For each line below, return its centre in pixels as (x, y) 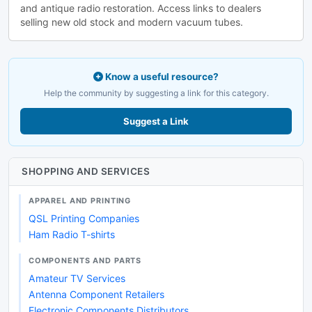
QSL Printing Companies (84, 219)
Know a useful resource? (161, 77)
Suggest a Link (156, 122)
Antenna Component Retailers (96, 294)
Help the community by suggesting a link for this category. (156, 93)
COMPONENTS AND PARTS (85, 260)
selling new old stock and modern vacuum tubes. (132, 22)
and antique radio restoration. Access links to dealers (141, 8)
